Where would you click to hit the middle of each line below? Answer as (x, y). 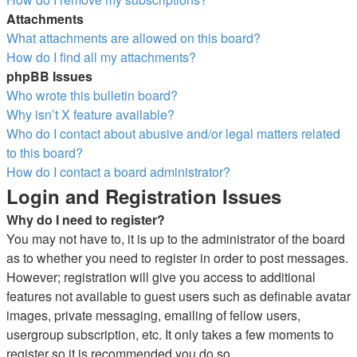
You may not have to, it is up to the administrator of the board (176, 239)
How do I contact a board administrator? (118, 172)
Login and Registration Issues (144, 196)
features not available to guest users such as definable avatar (178, 296)
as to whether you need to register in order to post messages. (177, 258)
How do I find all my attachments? (101, 57)
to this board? (45, 153)
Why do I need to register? (86, 220)
